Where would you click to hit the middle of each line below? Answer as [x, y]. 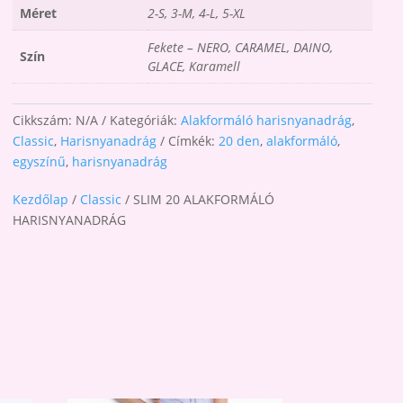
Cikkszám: [45, 121]
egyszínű [40, 162]
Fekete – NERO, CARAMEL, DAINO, [241, 47]
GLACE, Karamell [194, 66]
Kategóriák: [146, 121]
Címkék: [194, 141]
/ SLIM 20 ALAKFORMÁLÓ [198, 200]
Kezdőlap [41, 200]
